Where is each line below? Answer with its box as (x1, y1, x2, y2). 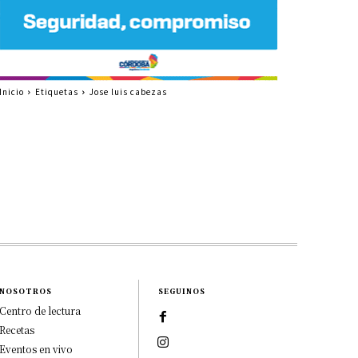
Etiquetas (34, 85, 78, 97)
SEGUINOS (158, 285, 206, 296)
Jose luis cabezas (89, 85, 167, 97)
